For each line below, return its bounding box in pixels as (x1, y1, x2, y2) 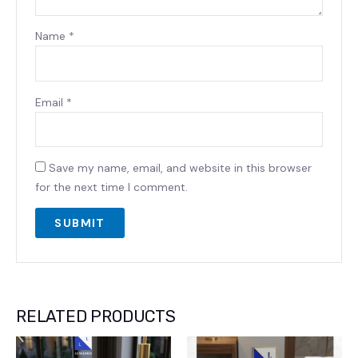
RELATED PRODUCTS (16, 306, 176, 326)
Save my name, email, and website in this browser (49, 161, 312, 176)
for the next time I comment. (35, 180, 189, 195)
